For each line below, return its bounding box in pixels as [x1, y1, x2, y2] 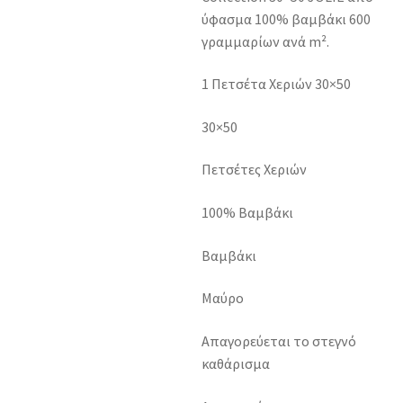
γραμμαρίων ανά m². [201, 31, 329, 50]
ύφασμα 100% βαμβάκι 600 [201, 9, 371, 28]
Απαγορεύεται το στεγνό [201, 332, 356, 351]
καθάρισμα [201, 354, 270, 373]
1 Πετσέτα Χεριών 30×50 [201, 75, 351, 94]
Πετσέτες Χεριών [201, 160, 307, 179]
